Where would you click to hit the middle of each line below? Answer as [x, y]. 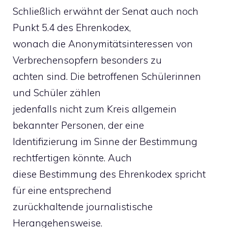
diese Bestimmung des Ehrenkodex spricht [109, 174]
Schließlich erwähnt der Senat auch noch [106, 11]
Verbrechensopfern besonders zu [87, 60]
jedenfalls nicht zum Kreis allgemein [95, 109]
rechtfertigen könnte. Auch [72, 158]
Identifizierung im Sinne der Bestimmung [105, 141]
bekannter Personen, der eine [78, 125]
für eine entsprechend [62, 190]
